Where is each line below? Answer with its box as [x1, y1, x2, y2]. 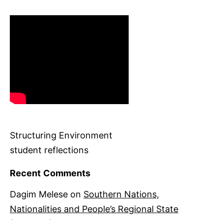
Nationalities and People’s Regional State [10, 204, 178, 215]
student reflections [10, 144, 88, 155]
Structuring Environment [10, 130, 112, 140]
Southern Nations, [83, 189, 159, 200]
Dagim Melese [10, 189, 68, 200]
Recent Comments [10, 168, 91, 179]
